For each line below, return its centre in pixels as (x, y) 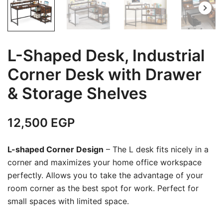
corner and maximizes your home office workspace (105, 163)
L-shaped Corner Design (56, 150)
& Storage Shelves (77, 94)
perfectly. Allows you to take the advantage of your (105, 175)
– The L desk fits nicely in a (156, 150)
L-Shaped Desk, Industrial (106, 56)
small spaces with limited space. (68, 201)
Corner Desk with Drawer (105, 75)
